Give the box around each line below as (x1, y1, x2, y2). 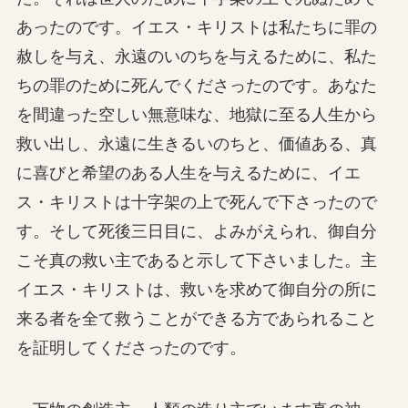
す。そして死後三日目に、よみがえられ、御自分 (15, 222, 377, 241)
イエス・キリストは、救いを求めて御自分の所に (15, 280, 377, 300)
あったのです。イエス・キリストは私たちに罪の (15, 18, 377, 37)
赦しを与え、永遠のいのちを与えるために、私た (15, 47, 377, 66)
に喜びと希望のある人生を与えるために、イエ (15, 164, 361, 183)
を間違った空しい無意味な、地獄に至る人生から (15, 106, 377, 125)
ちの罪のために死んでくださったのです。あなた (15, 76, 377, 96)
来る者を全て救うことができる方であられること (15, 310, 377, 329)
